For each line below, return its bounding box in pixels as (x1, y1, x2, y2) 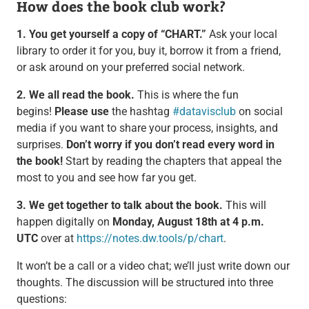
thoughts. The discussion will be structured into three (16, 275, 273, 289)
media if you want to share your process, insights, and (16, 121, 278, 134)
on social (235, 104, 283, 118)
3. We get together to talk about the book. (16, 198, 223, 212)
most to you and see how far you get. (16, 170, 197, 184)
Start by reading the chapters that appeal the (62, 154, 281, 168)
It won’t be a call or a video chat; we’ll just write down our (16, 259, 290, 272)
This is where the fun (134, 88, 239, 101)
